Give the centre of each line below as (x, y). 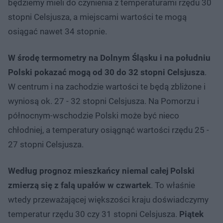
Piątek (191, 214)
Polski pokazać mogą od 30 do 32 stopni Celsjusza (106, 72)
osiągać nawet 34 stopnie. (57, 31)
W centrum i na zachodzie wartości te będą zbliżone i (107, 86)
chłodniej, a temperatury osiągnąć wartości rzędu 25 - (109, 130)
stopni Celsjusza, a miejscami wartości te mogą (97, 17)
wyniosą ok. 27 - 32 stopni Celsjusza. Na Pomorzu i (104, 101)
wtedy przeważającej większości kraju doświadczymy (108, 199)
